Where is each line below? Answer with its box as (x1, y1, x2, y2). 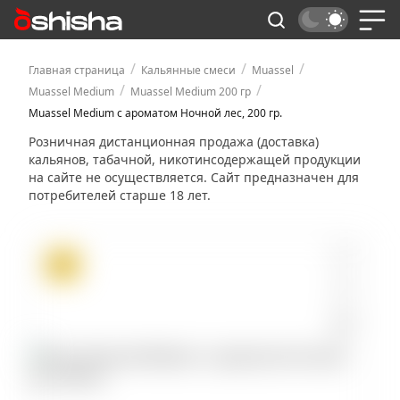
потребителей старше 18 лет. (29, 187, 211, 204)
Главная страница (29, 62, 125, 78)
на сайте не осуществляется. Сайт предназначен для (29, 169, 359, 186)
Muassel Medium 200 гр (130, 84, 251, 99)
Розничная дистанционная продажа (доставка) (29, 133, 319, 150)
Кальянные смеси (141, 62, 236, 78)
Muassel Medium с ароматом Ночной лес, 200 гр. (29, 105, 282, 121)
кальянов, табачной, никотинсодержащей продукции (29, 151, 361, 168)
